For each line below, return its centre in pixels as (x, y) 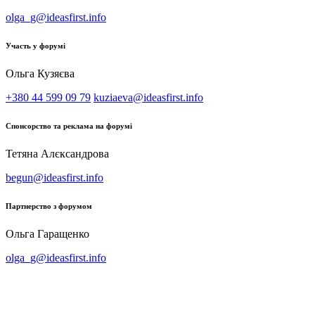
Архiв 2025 (32, 283)
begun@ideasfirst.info (54, 177)
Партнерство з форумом (49, 206)
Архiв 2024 (32, 295)
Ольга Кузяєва (40, 73)
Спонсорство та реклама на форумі (69, 126)
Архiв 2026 (32, 270)
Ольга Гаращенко (47, 233)
